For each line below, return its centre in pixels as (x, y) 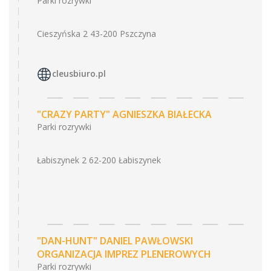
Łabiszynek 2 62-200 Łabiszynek (99, 160)
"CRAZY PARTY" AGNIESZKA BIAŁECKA (124, 114)
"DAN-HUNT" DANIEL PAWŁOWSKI (115, 241)
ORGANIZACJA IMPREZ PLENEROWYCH (124, 254)
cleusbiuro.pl (79, 74)
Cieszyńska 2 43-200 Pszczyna (96, 34)
